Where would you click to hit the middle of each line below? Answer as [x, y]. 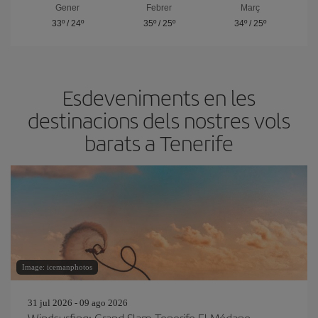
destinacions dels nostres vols [159, 120]
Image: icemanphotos [57, 267]
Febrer [159, 8]
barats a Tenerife [159, 143]
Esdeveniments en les [159, 97]
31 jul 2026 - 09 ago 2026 [78, 303]
